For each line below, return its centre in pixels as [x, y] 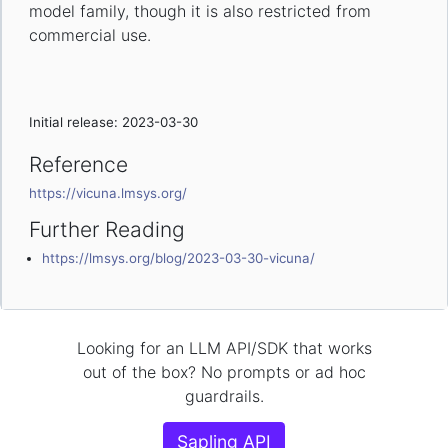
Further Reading [106, 229]
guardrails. [224, 396]
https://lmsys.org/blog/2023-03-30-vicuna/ [178, 257]
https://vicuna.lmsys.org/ [107, 192]
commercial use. [89, 34]
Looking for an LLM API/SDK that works [224, 348]
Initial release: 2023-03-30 [113, 121]
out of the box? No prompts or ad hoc [224, 372]
